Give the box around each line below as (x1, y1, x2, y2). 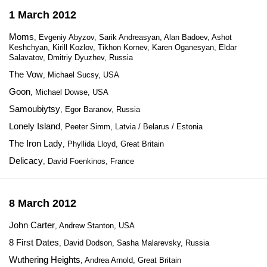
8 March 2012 (9, 197, 76, 209)
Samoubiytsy (9, 104, 60, 114)
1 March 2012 (9, 9, 76, 21)
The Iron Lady (9, 138, 63, 148)
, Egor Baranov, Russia (60, 105, 140, 114)
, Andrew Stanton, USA (55, 221, 135, 230)
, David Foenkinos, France (43, 157, 134, 166)
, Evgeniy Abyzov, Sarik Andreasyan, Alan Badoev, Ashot (34, 33, 232, 42)
